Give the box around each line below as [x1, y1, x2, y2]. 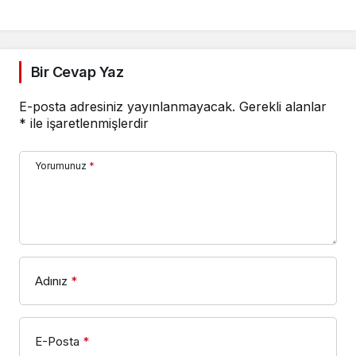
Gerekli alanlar [239, 99, 327, 115]
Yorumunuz [35, 160, 87, 172]
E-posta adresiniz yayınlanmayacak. [19, 99, 235, 115]
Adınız [35, 273, 68, 289]
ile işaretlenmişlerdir [26, 115, 149, 132]
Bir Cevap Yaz [31, 64, 123, 81]
